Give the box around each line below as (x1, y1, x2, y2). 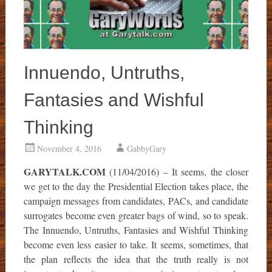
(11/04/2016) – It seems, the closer (105, 165, 249, 178)
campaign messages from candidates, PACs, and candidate (23, 194, 249, 207)
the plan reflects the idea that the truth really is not (23, 252, 249, 265)
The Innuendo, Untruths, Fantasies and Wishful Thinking (23, 223, 249, 236)
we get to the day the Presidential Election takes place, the (23, 179, 249, 192)
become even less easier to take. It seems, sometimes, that (23, 237, 249, 251)
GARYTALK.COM (23, 164, 106, 178)
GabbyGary (126, 142, 166, 154)
